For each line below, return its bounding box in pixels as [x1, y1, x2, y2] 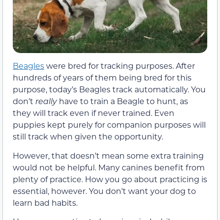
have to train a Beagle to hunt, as [59, 96, 188, 107]
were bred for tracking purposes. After [44, 60, 195, 71]
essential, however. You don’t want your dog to [13, 185, 196, 196]
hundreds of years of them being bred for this [13, 72, 192, 83]
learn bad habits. [13, 197, 78, 208]
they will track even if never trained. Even [13, 108, 174, 118]
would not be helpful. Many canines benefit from [13, 162, 205, 172]
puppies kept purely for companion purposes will [13, 119, 206, 130]
